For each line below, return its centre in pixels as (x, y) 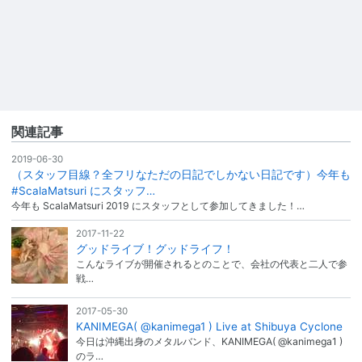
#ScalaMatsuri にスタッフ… (83, 190)
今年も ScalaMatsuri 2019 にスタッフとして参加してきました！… (158, 205)
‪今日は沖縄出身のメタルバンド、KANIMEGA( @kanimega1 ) (209, 342)
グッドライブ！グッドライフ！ (155, 248)
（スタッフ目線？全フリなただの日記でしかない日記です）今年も (181, 174)
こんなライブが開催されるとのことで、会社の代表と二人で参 (211, 263)
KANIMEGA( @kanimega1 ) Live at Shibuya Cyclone (209, 327)
